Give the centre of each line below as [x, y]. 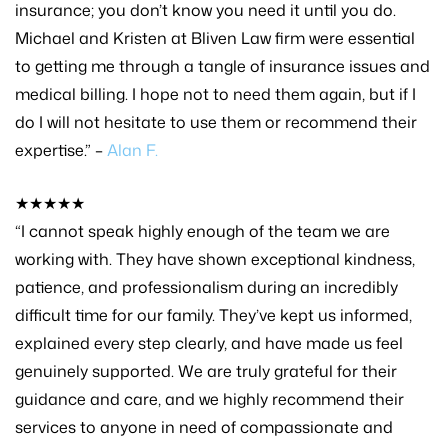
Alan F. [132, 149]
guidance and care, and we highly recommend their [209, 398]
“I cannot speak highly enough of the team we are [202, 230]
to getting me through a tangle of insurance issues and [222, 65]
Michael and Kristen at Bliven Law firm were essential [215, 37]
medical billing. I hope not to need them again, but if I [215, 93]
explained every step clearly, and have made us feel [209, 342]
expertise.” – [61, 149]
